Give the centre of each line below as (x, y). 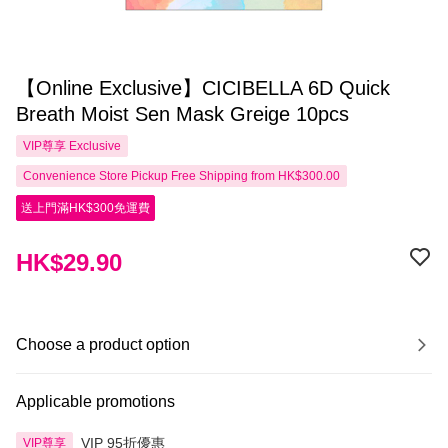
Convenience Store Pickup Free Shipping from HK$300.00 (181, 176)
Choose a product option (103, 344)
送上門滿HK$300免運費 (85, 208)
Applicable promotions (95, 401)
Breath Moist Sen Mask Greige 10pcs (182, 114)
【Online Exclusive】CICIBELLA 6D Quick (203, 88)
